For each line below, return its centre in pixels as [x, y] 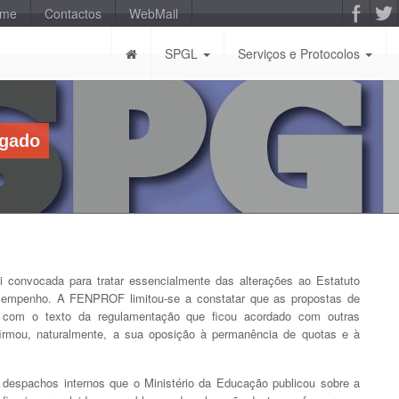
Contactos [73, 13]
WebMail [154, 13]
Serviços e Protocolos [301, 53]
